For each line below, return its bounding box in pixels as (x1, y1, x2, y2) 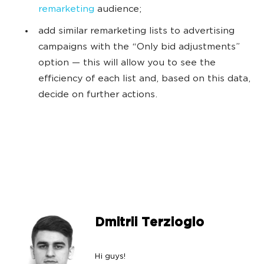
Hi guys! (94, 252, 126, 261)
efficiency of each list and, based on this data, (38, 74, 250, 84)
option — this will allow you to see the (38, 58, 216, 68)
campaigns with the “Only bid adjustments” (38, 42, 240, 52)
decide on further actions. (38, 90, 157, 100)
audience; (94, 4, 141, 15)
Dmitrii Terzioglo (94, 216, 204, 230)
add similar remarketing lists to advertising (38, 26, 235, 37)
